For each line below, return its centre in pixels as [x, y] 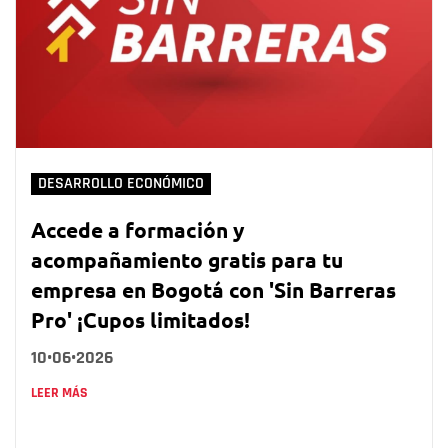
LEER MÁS [59, 393]
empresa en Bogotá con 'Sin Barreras [213, 290]
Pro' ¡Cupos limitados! [140, 320]
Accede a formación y [137, 230]
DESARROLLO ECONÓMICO [121, 184]
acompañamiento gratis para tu [187, 260]
